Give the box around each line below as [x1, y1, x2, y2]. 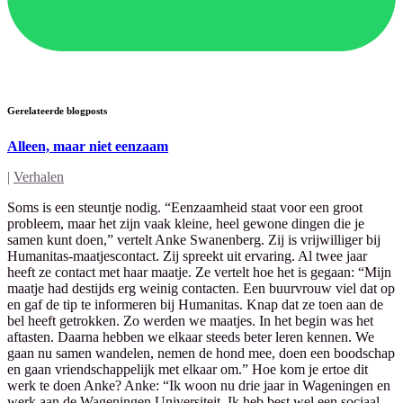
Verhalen [13, 168, 64, 184]
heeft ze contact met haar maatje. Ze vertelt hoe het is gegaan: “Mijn [7, 264, 391, 280]
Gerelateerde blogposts [7, 104, 107, 116]
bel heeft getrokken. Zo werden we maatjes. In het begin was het [7, 312, 373, 328]
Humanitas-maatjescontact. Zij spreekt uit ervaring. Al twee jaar [7, 247, 367, 264]
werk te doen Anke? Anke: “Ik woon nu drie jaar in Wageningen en [7, 377, 390, 393]
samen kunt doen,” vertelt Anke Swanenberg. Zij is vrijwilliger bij [7, 231, 381, 247]
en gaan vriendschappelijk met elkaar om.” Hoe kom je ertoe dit [7, 361, 368, 377]
